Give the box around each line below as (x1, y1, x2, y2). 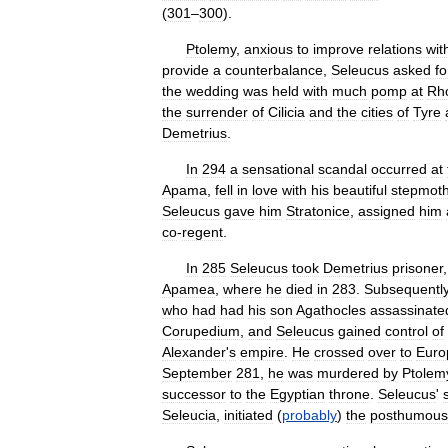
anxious (244, 41, 293, 57)
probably (282, 407, 337, 423)
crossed (314, 344, 364, 360)
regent (182, 224, 223, 240)
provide (162, 62, 209, 78)
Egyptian (270, 386, 325, 402)
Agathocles (296, 302, 366, 318)
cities (361, 104, 393, 120)
